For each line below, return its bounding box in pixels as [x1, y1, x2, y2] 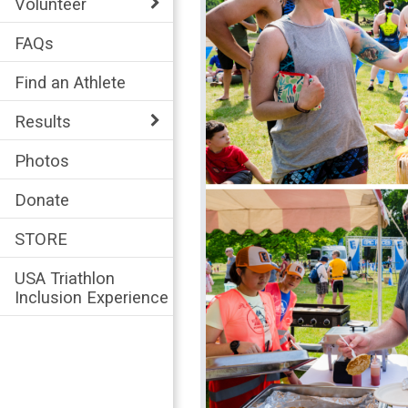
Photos [15, 150, 69, 170]
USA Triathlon [15, 268, 115, 288]
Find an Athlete [15, 72, 126, 92]
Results [15, 111, 71, 131]
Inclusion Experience [15, 287, 168, 307]
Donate [15, 189, 69, 209]
